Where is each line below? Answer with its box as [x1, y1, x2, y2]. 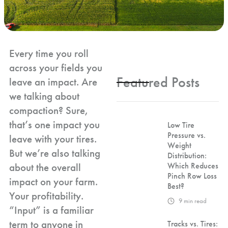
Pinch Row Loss [167, 170, 217, 181]
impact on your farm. [9, 175, 98, 188]
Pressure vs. [167, 130, 206, 140]
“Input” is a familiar [9, 203, 94, 217]
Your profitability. [9, 189, 83, 203]
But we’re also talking [9, 146, 100, 160]
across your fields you [9, 61, 102, 74]
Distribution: [167, 150, 207, 161]
